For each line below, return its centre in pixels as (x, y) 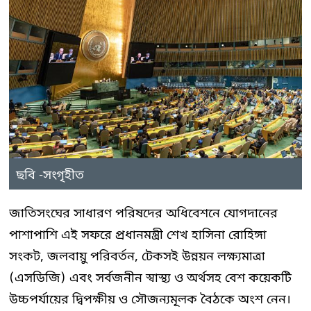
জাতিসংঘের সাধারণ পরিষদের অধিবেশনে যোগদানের (143, 213)
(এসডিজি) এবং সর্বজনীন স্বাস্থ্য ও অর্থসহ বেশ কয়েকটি (150, 278)
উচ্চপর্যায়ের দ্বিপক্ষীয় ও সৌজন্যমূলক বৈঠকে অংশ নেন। (150, 300)
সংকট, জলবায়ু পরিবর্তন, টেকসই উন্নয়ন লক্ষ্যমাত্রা (137, 257)
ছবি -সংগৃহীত (50, 175)
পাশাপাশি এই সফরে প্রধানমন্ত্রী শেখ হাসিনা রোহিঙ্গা (138, 235)
